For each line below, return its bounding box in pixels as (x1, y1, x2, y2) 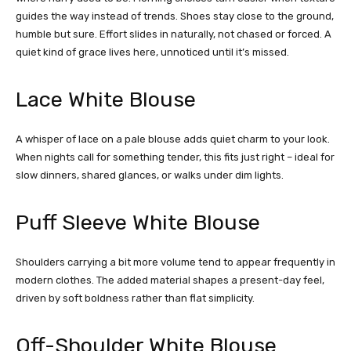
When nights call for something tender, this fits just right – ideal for (16, 151, 335, 164)
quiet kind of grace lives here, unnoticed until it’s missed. (16, 46, 289, 59)
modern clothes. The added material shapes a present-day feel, (16, 274, 324, 287)
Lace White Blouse (16, 87, 196, 113)
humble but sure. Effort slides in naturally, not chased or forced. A (16, 28, 331, 41)
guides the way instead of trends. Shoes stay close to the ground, (16, 10, 334, 23)
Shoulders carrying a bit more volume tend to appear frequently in (16, 256, 335, 269)
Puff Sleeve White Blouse (16, 210, 260, 236)
